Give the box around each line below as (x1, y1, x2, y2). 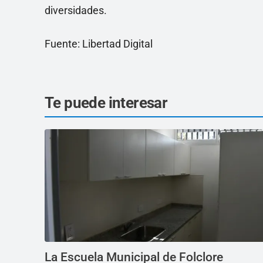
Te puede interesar (45, 94, 168, 112)
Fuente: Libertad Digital (45, 38, 153, 50)
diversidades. (45, 4, 107, 17)
